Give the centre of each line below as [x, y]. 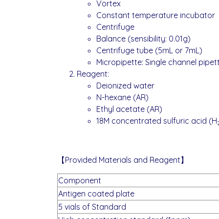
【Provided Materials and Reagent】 [123, 160]
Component [80, 180]
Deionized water [125, 86]
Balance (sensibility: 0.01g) [143, 39]
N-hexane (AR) [122, 97]
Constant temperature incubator [156, 15]
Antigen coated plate [96, 194]
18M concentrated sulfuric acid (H [157, 121]
